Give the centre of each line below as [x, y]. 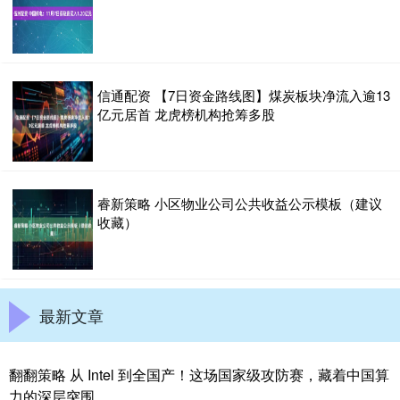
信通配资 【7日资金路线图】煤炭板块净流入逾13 [244, 95]
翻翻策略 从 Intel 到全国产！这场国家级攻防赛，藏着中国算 [199, 375]
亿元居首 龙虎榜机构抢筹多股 [186, 114]
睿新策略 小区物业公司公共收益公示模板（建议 [240, 203]
